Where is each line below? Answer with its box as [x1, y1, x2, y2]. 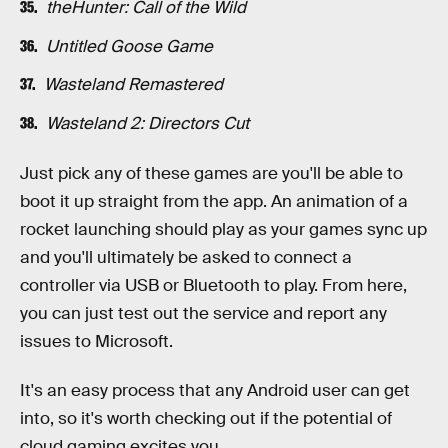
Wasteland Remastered [43, 74, 223, 96]
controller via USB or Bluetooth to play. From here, [20, 274, 407, 296]
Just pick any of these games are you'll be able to [20, 162, 403, 184]
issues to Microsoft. [20, 330, 173, 352]
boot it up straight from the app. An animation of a [20, 190, 408, 212]
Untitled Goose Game [45, 35, 213, 57]
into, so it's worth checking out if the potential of [20, 408, 392, 430]
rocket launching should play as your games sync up [20, 218, 427, 240]
